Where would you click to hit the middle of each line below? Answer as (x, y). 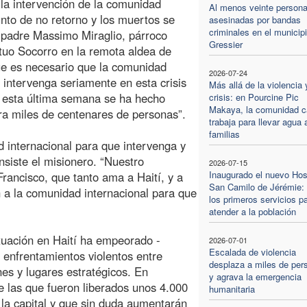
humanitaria (232, 288)
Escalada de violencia (252, 251)
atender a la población (252, 211)
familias (224, 134)
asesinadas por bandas (255, 19)
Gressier (225, 44)
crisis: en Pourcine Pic (254, 97)
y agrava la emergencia (255, 276)
